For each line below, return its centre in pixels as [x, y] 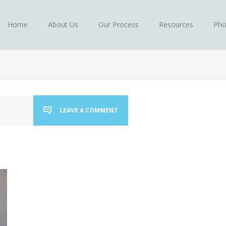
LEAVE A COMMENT [89, 110]
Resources [176, 24]
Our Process [119, 24]
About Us [63, 24]
